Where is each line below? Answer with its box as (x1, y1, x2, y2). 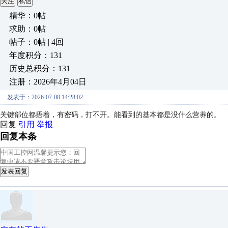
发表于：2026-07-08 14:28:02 (7, 94, 83, 101)
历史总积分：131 (9, 64, 70, 73)
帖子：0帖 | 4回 (9, 38, 64, 46)
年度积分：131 (9, 51, 62, 60)
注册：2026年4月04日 (9, 77, 87, 86)
